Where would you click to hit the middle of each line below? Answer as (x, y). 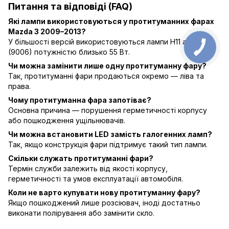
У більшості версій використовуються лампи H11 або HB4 (110, 41)
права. (19, 86)
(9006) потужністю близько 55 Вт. (69, 52)
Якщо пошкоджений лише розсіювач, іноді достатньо (104, 202)
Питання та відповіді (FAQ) (70, 7)
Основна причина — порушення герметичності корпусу (108, 110)
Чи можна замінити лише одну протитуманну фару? (107, 65)
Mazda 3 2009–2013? (47, 31)
